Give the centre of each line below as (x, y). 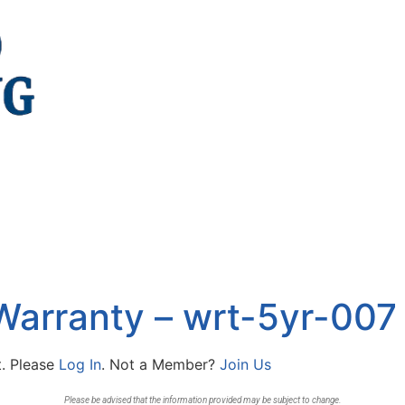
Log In (80, 365)
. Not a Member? (160, 365)
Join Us (245, 365)
